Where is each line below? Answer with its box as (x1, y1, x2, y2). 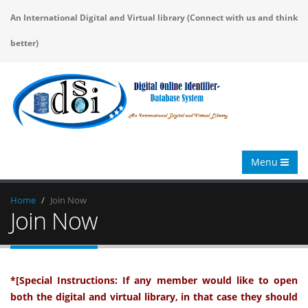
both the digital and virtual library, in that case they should (10, 290, 298, 303)
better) (10, 37, 38, 48)
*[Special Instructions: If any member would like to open (10, 274, 298, 287)
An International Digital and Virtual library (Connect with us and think (10, 12, 298, 23)
